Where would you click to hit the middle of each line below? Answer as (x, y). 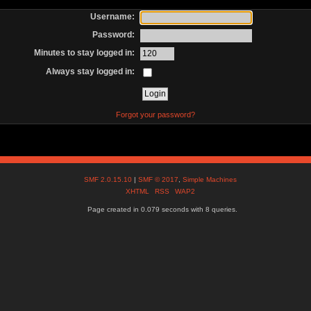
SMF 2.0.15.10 (109, 180)
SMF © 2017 (159, 180)
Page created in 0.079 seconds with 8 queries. (162, 210)
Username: (113, 16)
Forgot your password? (155, 114)
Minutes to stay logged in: (85, 53)
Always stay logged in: (91, 71)
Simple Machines (210, 180)
